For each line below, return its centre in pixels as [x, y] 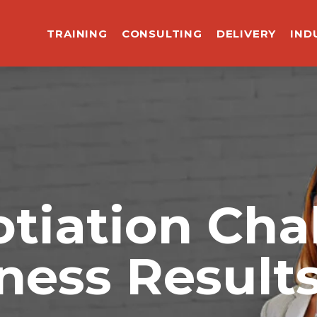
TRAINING [77, 34]
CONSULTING [162, 34]
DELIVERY [246, 34]
